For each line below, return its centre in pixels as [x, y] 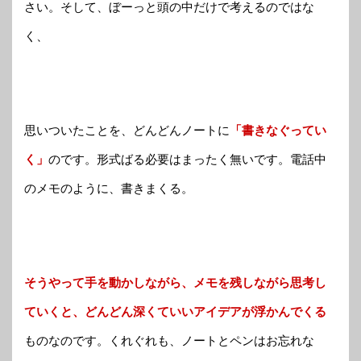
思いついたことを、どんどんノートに [127, 130]
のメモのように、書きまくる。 [109, 188]
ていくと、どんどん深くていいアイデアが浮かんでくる [175, 311]
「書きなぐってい [278, 130]
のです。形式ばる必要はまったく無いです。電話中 [187, 159]
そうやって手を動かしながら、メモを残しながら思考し [175, 282]
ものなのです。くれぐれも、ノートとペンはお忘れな [169, 340]
